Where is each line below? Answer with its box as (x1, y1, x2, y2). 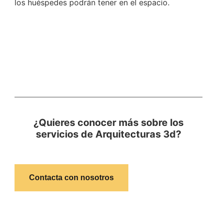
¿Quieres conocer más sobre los (33, 117, 184, 129)
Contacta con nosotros (29, 173, 114, 182)
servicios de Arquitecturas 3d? (36, 128, 181, 140)
